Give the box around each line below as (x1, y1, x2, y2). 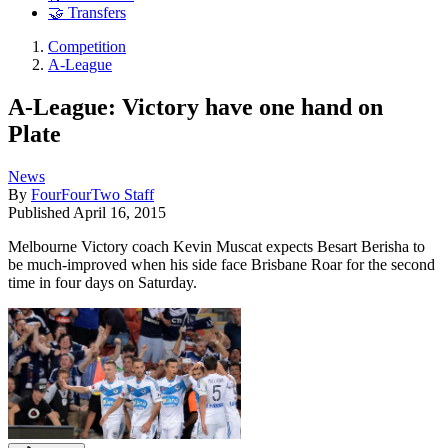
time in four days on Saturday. (8, 273, 197, 291)
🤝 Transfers (48, 4, 126, 22)
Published (8, 203, 73, 221)
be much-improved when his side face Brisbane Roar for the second (8, 255, 435, 273)
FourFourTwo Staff (31, 185, 154, 203)
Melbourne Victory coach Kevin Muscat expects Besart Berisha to (8, 237, 425, 255)
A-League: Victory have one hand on (8, 93, 383, 120)
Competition (48, 38, 126, 56)
